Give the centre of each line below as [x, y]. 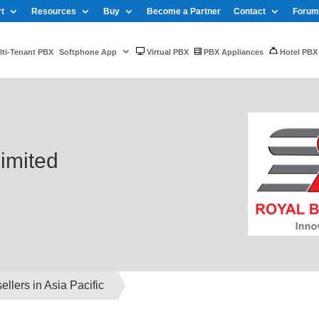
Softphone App [88, 52]
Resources [54, 11]
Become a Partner [184, 11]
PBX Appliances [232, 52]
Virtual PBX [167, 52]
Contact [250, 11]
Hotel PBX [298, 52]
